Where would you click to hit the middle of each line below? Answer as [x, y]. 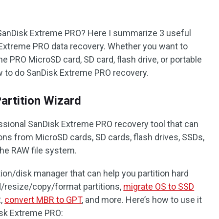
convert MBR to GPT [43, 200]
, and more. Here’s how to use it [142, 200]
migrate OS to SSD [159, 186]
